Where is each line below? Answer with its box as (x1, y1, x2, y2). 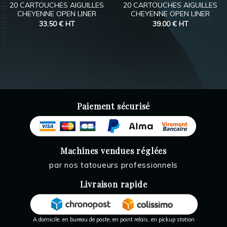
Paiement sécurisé (77, 101, 150, 111)
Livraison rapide (80, 179, 147, 190)
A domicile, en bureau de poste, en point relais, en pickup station (32, 216, 195, 223)
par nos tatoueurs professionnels (49, 160, 178, 170)
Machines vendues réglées (60, 145, 167, 156)
